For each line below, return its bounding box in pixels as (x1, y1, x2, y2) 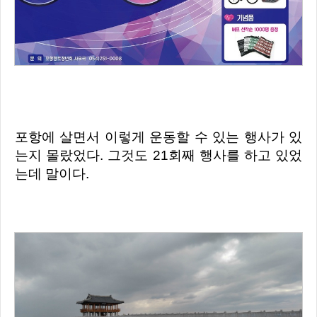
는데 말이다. (15, 166, 89, 182)
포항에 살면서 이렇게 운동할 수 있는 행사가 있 (15, 129, 28, 145)
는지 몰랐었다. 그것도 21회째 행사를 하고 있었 (15, 148, 302, 163)
